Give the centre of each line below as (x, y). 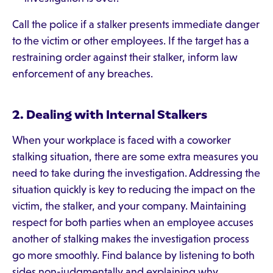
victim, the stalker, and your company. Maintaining (129, 206)
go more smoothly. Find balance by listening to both (133, 255)
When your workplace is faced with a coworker (122, 140)
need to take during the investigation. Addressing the (136, 173)
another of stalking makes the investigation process (131, 239)
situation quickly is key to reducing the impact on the (134, 190)
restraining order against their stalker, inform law (125, 57)
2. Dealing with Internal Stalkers (110, 115)
